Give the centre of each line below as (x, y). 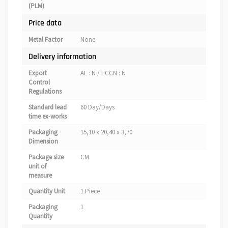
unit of (37, 166)
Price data (45, 23)
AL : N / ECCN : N (103, 73)
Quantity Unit (47, 191)
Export (38, 73)
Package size (46, 157)
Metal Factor (46, 40)
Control (39, 82)
